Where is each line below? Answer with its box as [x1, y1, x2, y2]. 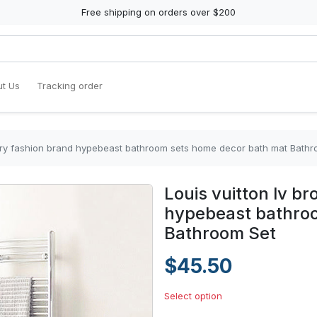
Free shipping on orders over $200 [81, 6, 236, 18]
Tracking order [37, 80, 103, 91]
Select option [164, 290, 222, 301]
